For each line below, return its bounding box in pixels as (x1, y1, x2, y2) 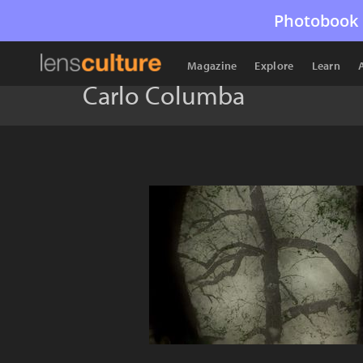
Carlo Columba (83, 79, 245, 111)
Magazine (187, 58, 237, 73)
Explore (254, 58, 294, 73)
